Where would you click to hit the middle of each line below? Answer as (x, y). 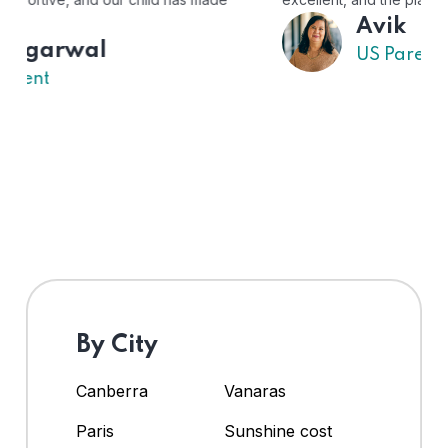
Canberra (112, 391)
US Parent (153, 55)
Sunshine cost (278, 431)
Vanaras (255, 391)
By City (117, 346)
